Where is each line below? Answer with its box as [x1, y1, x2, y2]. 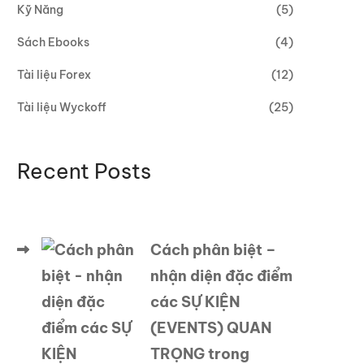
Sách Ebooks [17, 35, 89, 50]
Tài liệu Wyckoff [17, 100, 106, 115]
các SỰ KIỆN [150, 292, 240, 311]
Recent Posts [17, 158, 151, 184]
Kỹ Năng [17, 2, 63, 17]
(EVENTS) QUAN [150, 318, 271, 337]
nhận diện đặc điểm [150, 266, 292, 285]
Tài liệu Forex [17, 67, 91, 82]
